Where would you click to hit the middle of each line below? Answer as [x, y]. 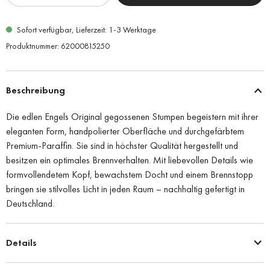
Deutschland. [30, 203]
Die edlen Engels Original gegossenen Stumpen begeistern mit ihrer [132, 116]
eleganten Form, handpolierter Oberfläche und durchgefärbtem [125, 131]
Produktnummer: [33, 46]
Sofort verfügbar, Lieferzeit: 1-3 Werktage [86, 29]
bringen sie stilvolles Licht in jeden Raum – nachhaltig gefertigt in [125, 189]
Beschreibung [36, 90]
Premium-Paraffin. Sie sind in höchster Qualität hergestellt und [122, 145]
